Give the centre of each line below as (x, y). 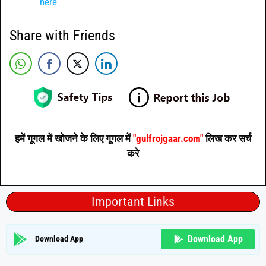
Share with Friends (62, 35)
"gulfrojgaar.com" (168, 139)
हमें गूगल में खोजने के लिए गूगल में (72, 139)
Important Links (133, 201)
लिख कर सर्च (228, 139)
